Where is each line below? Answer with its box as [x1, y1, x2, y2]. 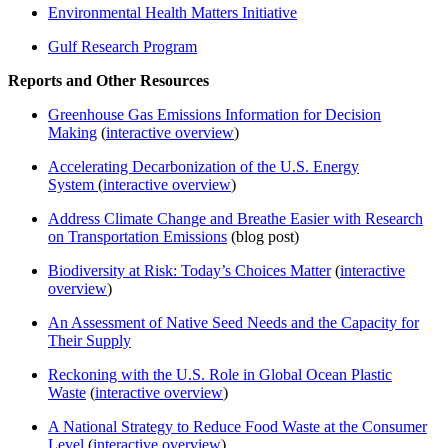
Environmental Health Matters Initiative [48, 4, 297, 22]
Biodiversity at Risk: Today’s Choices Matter [48, 262, 331, 280]
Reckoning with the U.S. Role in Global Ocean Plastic [48, 366, 392, 384]
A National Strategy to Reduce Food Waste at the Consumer [48, 418, 427, 436]
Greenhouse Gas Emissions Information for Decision [48, 106, 381, 124]
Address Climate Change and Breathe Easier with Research [48, 210, 423, 228]
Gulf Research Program [48, 38, 197, 56]
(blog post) [227, 228, 303, 246]
